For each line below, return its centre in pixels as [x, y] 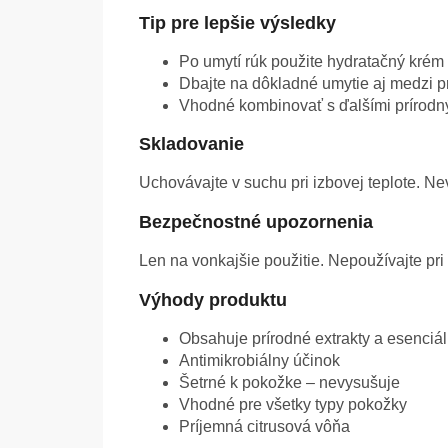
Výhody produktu [213, 300]
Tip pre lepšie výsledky [237, 23]
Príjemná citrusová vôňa [264, 427]
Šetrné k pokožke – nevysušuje [289, 383]
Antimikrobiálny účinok [259, 361]
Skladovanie [191, 144]
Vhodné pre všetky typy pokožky [293, 405]
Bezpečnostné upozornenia [256, 222]
